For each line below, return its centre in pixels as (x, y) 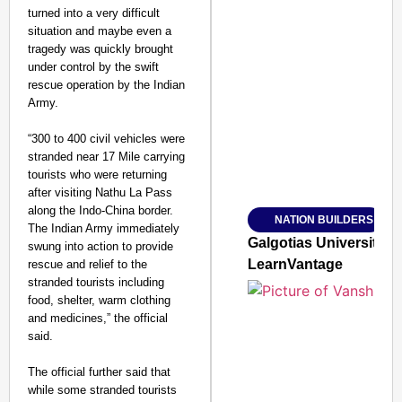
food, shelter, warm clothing (99, 300)
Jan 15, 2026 (299, 225)
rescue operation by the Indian (106, 85)
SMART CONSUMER (328, 75)
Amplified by (278, 168)
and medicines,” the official (98, 318)
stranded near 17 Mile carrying (106, 157)
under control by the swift (93, 67)
